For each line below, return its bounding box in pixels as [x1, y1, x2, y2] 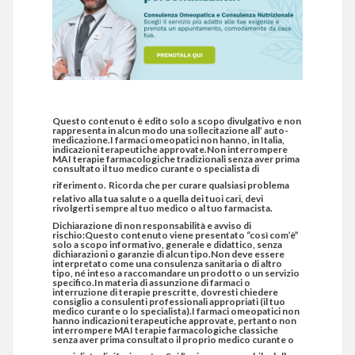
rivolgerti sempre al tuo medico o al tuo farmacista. [52, 202, 273, 215]
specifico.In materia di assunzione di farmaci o [52, 277, 250, 289]
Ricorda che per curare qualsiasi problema [109, 179, 289, 192]
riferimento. [52, 179, 106, 192]
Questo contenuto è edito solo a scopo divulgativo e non [52, 115, 301, 128]
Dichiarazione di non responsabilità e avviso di [52, 219, 251, 232]
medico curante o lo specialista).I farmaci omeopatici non [52, 305, 300, 318]
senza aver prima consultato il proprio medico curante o [52, 334, 294, 346]
